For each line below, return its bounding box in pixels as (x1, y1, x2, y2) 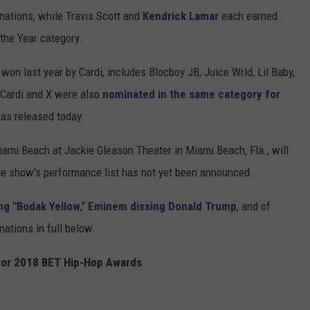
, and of (237, 199, 271, 214)
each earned (219, 9, 277, 24)
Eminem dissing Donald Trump (88, 199, 237, 214)
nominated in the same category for (102, 87, 280, 102)
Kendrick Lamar (143, 9, 219, 24)
